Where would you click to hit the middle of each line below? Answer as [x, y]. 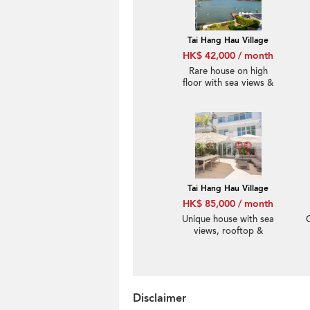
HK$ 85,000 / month [228, 204]
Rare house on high [228, 71]
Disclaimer [159, 298]
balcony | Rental [228, 243]
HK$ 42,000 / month [228, 56]
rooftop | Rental [228, 95]
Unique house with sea [228, 219]
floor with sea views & [228, 83]
